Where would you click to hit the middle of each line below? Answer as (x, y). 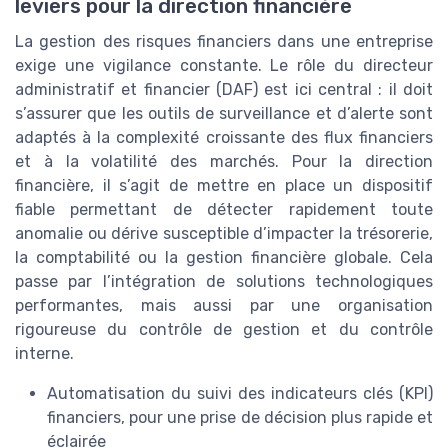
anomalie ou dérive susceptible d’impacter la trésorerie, (224, 233)
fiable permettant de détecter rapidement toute (224, 209)
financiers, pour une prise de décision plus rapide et (240, 417)
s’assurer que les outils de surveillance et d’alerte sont (224, 113)
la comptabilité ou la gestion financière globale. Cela (224, 257)
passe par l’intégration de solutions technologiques (224, 281)
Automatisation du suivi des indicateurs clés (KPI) (240, 393)
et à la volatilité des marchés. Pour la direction (224, 161)
